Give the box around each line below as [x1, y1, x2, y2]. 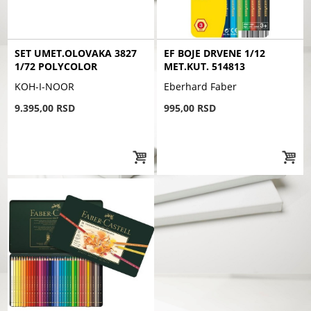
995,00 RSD [164, 101, 217, 115]
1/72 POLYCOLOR [15, 60, 98, 74]
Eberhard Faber [164, 80, 237, 94]
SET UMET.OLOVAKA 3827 [15, 47, 137, 60]
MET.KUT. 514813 [164, 60, 246, 74]
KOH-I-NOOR [15, 80, 75, 94]
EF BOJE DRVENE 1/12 [164, 47, 266, 60]
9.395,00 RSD [15, 101, 76, 115]
